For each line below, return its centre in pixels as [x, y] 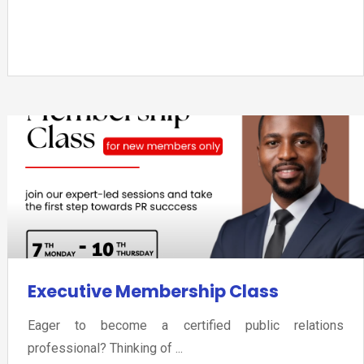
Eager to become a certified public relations [185, 326]
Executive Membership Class [153, 292]
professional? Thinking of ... [105, 349]
